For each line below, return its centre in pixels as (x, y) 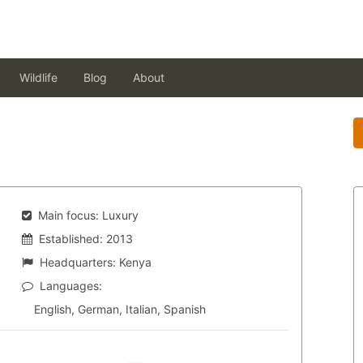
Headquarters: (77, 262)
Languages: (70, 286)
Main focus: (68, 215)
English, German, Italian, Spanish (120, 309)
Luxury (120, 215)
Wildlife (38, 77)
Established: (70, 239)
